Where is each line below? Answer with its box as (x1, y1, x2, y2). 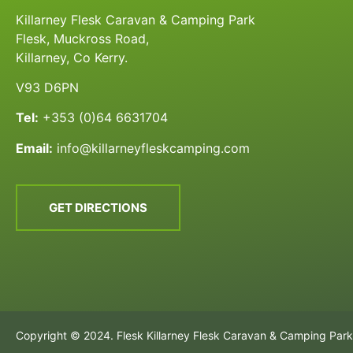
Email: (16, 139, 53, 156)
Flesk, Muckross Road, (16, 30, 149, 46)
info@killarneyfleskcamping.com (57, 139, 250, 156)
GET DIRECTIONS (49, 200, 147, 216)
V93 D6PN (16, 80, 79, 96)
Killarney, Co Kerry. (16, 49, 132, 65)
